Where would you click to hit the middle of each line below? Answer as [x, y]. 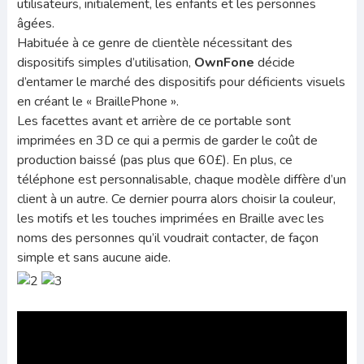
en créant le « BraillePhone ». [97, 101]
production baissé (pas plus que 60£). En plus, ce [154, 160]
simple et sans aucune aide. [93, 257]
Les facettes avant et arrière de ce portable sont [154, 121]
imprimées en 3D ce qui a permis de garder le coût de [167, 140]
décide [274, 62]
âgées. [35, 23]
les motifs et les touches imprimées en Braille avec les [170, 218]
